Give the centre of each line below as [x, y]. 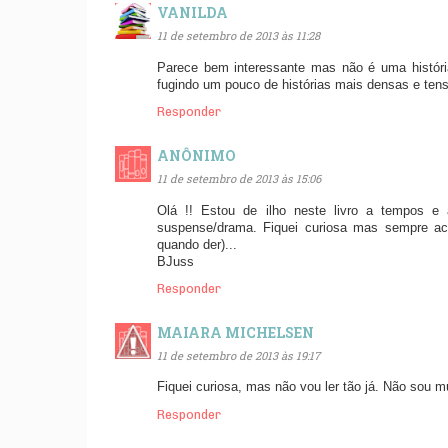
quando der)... [197, 244]
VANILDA [192, 13]
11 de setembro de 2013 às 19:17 [238, 355]
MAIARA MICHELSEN [235, 333]
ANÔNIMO [196, 156]
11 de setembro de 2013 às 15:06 [239, 178]
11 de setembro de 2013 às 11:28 [238, 35]
